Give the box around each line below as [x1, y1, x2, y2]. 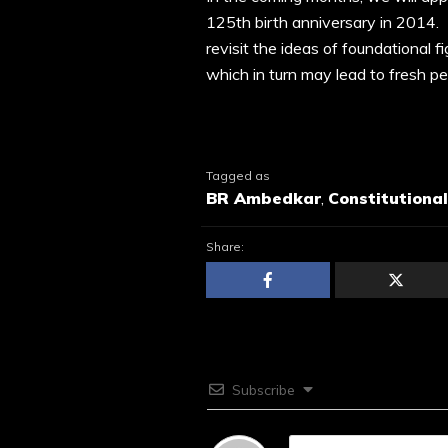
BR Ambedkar [206, 187, 321, 208]
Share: [206, 238, 244, 254]
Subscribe [232, 380, 295, 399]
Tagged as [206, 167, 270, 183]
